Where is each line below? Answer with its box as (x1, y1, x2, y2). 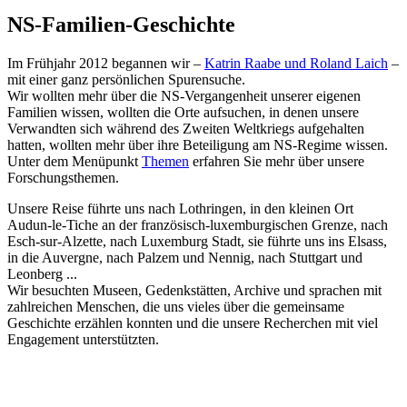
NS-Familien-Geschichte (7, 12, 235, 36)
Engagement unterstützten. (7, 331, 159, 347)
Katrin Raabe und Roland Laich (204, 55, 388, 71)
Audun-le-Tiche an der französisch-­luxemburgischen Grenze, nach (7, 216, 388, 233)
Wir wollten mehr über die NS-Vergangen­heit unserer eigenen (7, 87, 361, 104)
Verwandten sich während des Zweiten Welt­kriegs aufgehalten (7, 120, 364, 136)
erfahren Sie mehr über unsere (189, 153, 364, 169)
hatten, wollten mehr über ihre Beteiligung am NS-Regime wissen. (7, 136, 388, 153)
